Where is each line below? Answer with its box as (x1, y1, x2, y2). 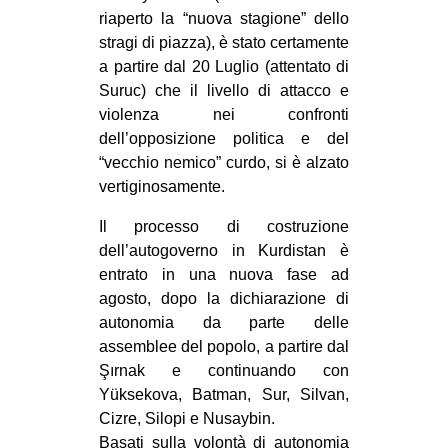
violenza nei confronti (99, 105, 349, 123)
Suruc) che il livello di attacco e (99, 81, 349, 99)
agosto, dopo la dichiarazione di (99, 289, 349, 307)
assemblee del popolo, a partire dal (99, 337, 349, 355)
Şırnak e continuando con (99, 361, 349, 379)
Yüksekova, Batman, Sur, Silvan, (99, 385, 349, 403)
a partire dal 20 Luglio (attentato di (99, 57, 349, 75)
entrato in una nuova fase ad (99, 265, 349, 283)
